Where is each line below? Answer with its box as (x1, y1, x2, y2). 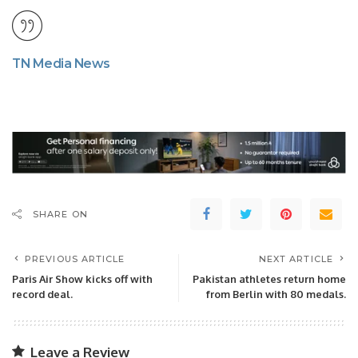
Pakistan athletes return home (193, 272, 346, 286)
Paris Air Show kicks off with (12, 272, 153, 286)
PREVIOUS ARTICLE (25, 253, 125, 265)
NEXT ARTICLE (258, 253, 333, 265)
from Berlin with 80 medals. (206, 288, 346, 301)
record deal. (12, 288, 73, 301)
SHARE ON (33, 209, 88, 221)
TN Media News (12, 56, 110, 72)
